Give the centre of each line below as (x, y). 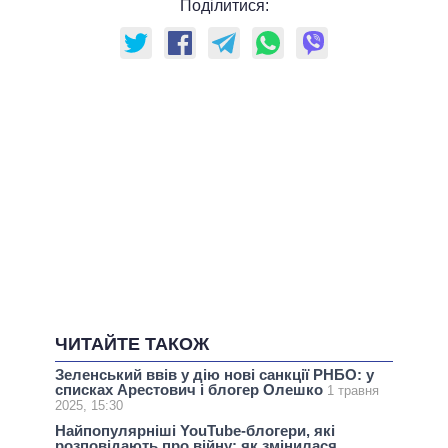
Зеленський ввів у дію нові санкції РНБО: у (214, 374)
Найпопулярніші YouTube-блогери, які (195, 430)
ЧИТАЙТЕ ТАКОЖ (132, 343)
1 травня (353, 390)
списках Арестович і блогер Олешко (191, 389)
